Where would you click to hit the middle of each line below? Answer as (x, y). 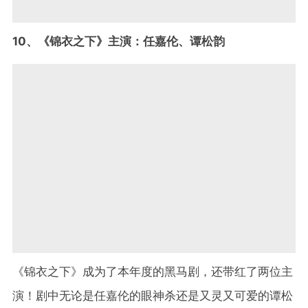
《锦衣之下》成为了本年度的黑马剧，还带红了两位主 (153, 271)
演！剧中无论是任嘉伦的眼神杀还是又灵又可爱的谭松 (153, 295)
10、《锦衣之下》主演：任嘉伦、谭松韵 (119, 42)
